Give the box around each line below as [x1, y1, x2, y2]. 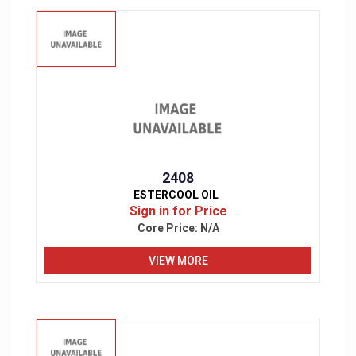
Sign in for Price [129, 203, 227, 219]
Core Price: [137, 222, 200, 235]
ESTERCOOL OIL [133, 188, 219, 202]
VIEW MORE [148, 253, 208, 267]
